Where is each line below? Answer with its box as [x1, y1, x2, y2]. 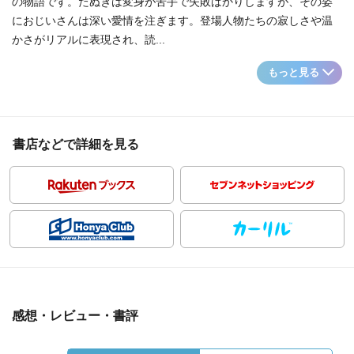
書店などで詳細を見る [13, 137, 139, 151]
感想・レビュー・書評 [12, 309, 138, 322]
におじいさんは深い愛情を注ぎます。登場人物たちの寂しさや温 [12, 14, 333, 27]
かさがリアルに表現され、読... [12, 33, 165, 46]
